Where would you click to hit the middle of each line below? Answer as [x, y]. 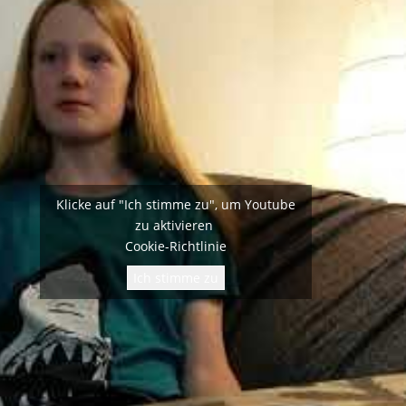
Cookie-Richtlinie [176, 246]
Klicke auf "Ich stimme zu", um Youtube [176, 204]
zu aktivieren [176, 225]
